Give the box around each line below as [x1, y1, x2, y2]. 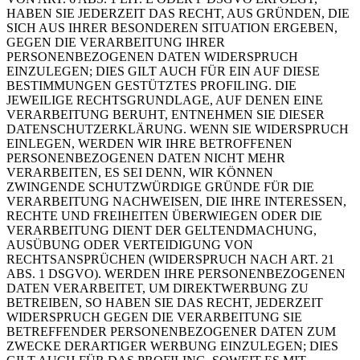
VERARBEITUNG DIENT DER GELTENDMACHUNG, [6, 223, 317, 237]
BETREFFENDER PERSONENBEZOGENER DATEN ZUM [6, 324, 336, 338]
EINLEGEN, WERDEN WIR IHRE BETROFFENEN [6, 136, 292, 150]
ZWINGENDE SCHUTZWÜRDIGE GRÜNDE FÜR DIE [6, 179, 314, 194]
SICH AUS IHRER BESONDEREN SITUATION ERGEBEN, [6, 20, 337, 35]
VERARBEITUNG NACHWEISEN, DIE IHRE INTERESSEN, [6, 194, 346, 208]
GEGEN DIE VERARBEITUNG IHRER [6, 35, 225, 49]
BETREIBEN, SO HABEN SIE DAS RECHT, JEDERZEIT [6, 295, 323, 309]
